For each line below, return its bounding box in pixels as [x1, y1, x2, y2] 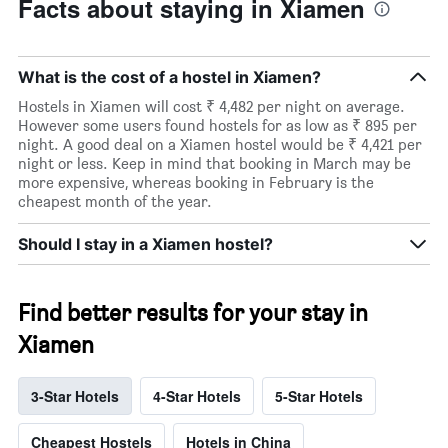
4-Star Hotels [153, 386, 241, 407]
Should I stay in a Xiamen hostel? [18, 234, 273, 255]
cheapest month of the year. [18, 192, 212, 212]
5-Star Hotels [275, 386, 363, 407]
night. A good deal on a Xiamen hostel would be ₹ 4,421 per [18, 135, 422, 155]
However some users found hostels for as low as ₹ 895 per [18, 116, 417, 136]
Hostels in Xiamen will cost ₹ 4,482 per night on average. [18, 97, 405, 117]
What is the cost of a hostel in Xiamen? [18, 67, 321, 88]
